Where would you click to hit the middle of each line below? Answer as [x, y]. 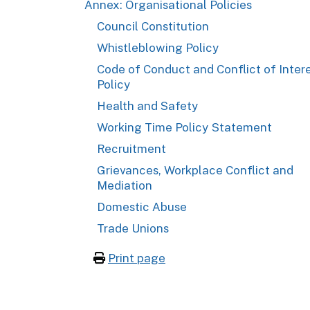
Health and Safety [148, 106]
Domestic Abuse [142, 207]
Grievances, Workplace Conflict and [195, 170]
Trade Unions [133, 228]
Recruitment [132, 148]
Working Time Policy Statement [185, 127]
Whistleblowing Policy [159, 47]
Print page [137, 258]
